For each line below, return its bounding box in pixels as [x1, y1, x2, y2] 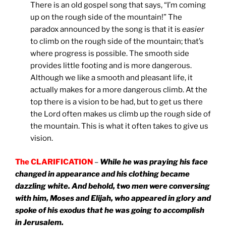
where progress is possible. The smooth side [30, 49, 189, 59]
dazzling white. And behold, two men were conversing [15, 181, 210, 191]
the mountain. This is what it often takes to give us [30, 122, 208, 131]
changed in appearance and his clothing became [15, 169, 190, 179]
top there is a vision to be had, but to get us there [30, 97, 203, 107]
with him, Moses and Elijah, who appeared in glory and [15, 193, 211, 203]
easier [182, 25, 204, 34]
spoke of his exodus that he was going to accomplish [15, 205, 204, 215]
